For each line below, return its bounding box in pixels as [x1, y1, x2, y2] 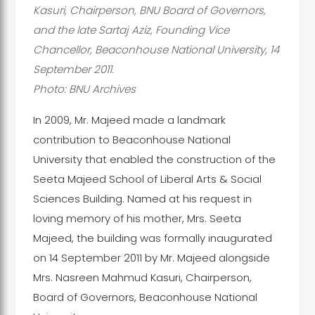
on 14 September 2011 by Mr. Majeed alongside [32, 250, 270, 265]
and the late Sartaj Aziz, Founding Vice [32, 22, 229, 37]
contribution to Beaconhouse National [32, 131, 231, 147]
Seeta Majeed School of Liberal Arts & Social [32, 171, 262, 186]
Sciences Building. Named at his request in [32, 191, 252, 206]
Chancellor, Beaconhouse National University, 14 [32, 41, 279, 57]
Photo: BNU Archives [32, 81, 136, 96]
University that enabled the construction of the [32, 151, 276, 167]
